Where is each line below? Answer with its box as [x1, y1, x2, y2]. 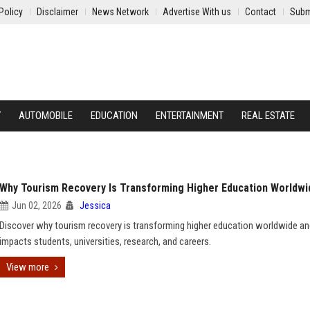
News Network [92, 6, 149, 17]
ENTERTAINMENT [156, 109, 224, 122]
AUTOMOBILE [19, 109, 73, 122]
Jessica [80, 200, 111, 211]
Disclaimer [37, 6, 78, 17]
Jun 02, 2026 [12, 200, 62, 211]
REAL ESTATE [241, 109, 295, 122]
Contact [245, 6, 276, 17]
